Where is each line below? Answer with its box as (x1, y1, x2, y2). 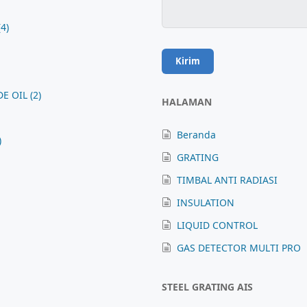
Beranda (177, 128, 217, 142)
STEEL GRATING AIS (162, 280, 254, 294)
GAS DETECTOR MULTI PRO (177, 241, 302, 255)
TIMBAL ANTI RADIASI (177, 173, 278, 187)
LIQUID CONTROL (177, 219, 258, 232)
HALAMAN (162, 95, 212, 109)
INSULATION (177, 196, 235, 210)
